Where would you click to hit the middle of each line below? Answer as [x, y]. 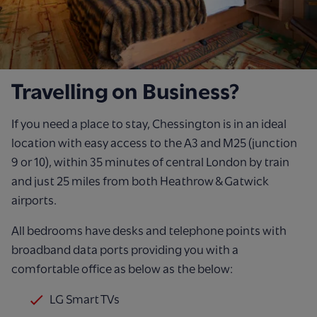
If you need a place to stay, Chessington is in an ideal [149, 124]
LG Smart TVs [85, 300]
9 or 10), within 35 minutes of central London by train [150, 162]
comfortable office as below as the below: [122, 269]
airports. [34, 201]
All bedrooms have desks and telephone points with [149, 231]
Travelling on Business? [125, 92]
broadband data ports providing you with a [125, 250]
